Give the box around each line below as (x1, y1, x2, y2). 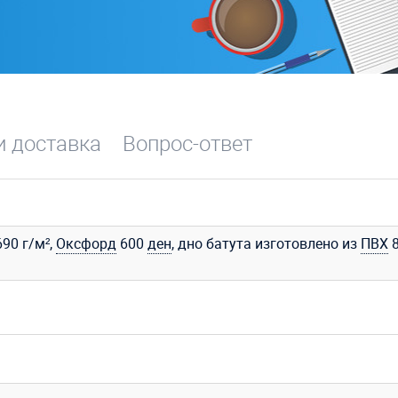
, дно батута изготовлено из (171, 233, 361, 253)
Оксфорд (56, 233, 116, 253)
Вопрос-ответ (123, 128, 252, 157)
